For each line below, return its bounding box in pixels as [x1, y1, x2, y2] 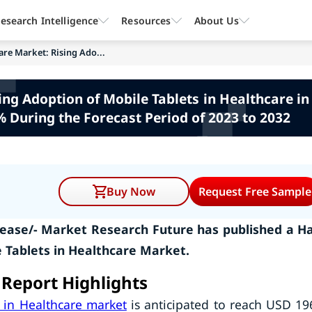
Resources [121, 13, 171, 27]
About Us [194, 13, 239, 27]
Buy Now [107, 184, 156, 199]
